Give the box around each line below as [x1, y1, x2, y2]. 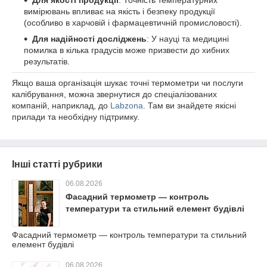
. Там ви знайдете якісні [143, 101, 236, 110]
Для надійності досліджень [32, 34, 147, 44]
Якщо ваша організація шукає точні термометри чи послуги [12, 78, 243, 88]
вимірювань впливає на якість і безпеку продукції [24, 7, 215, 16]
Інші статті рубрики [12, 159, 103, 169]
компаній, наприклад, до [12, 101, 110, 110]
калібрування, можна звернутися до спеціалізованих [12, 89, 217, 99]
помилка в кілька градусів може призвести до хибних [24, 45, 229, 55]
